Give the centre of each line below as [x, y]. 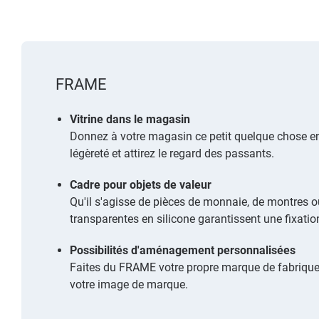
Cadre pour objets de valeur [141, 184]
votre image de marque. [129, 284]
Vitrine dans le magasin [130, 119]
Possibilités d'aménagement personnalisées [183, 250]
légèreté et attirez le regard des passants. [172, 153]
